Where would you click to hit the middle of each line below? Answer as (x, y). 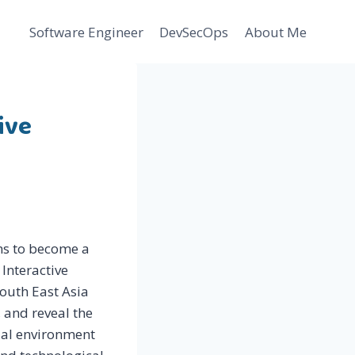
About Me (275, 32)
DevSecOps (194, 32)
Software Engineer (87, 32)
